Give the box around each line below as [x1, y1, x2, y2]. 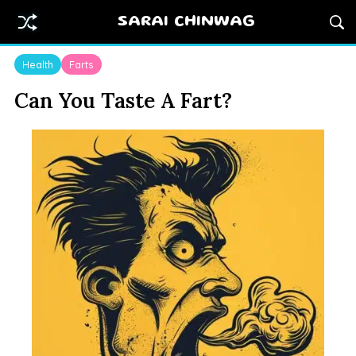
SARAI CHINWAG [118, 14, 256, 29]
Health [21, 58, 53, 72]
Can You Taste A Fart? [14, 87, 232, 114]
